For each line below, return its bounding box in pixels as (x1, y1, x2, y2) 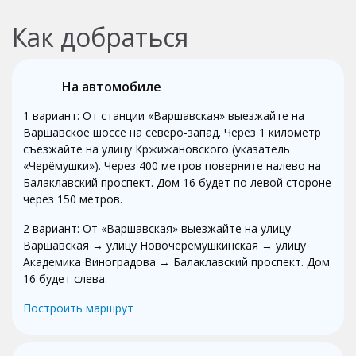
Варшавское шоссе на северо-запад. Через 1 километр (23, 124, 321, 140)
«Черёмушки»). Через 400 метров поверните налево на (23, 157, 321, 173)
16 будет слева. (23, 270, 107, 286)
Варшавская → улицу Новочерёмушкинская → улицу (23, 237, 306, 253)
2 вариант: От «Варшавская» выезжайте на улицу (23, 220, 291, 236)
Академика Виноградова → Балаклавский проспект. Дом (23, 253, 330, 269)
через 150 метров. (23, 191, 122, 207)
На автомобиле (62, 77, 161, 95)
